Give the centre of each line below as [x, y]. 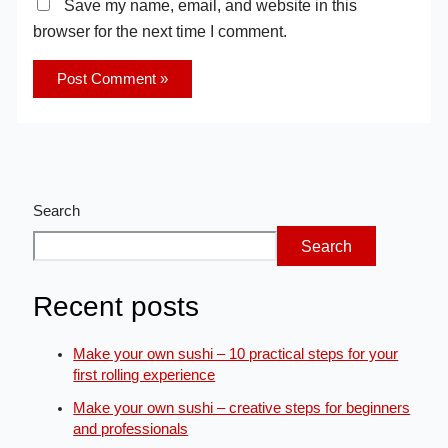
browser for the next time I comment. [160, 30]
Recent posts [116, 307]
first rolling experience [144, 374]
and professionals [131, 428]
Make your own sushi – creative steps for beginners [242, 407]
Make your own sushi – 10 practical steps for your [236, 353]
